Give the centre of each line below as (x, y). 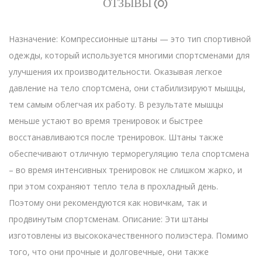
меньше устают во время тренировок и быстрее (106, 120)
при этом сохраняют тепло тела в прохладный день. (113, 186)
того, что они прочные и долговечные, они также (109, 251)
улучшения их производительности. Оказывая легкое (116, 71)
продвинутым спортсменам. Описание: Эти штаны (108, 219)
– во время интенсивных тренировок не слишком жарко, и (125, 170)
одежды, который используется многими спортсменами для (129, 55)
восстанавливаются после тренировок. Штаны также (116, 137)
